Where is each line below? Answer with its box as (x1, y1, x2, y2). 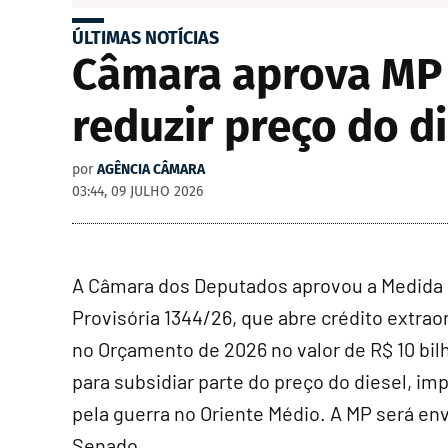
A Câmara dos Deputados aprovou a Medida (72, 273, 443, 297)
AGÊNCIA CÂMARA (97, 161, 205, 178)
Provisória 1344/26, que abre (72, 305, 321, 329)
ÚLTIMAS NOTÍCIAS (72, 27, 219, 49)
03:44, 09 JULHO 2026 (72, 183, 203, 200)
